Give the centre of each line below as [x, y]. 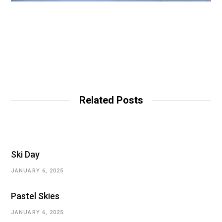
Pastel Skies [35, 196]
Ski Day [25, 154]
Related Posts [111, 100]
